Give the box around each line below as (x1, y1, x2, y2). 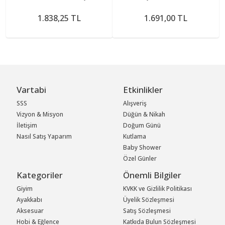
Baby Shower (123, 143, 162, 152)
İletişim (17, 121, 38, 130)
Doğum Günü (123, 121, 161, 130)
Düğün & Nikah (123, 110, 166, 119)
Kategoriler (17, 169, 63, 181)
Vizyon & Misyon (17, 110, 64, 119)
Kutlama (123, 132, 147, 141)
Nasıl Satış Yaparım (17, 132, 72, 141)
